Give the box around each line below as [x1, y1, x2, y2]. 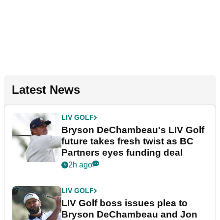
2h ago [68, 161, 92, 169]
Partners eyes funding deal [61, 147, 183, 158]
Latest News [12, 83, 80, 97]
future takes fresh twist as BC [61, 136, 193, 147]
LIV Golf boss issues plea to [61, 198, 188, 209]
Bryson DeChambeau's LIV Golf [61, 125, 204, 136]
